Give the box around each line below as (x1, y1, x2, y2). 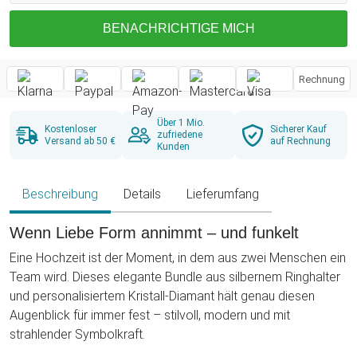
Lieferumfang (186, 186, 259, 202)
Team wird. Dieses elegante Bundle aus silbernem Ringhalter (10, 269, 340, 285)
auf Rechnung (269, 135, 331, 147)
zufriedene (157, 129, 203, 141)
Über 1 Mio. (157, 117, 206, 129)
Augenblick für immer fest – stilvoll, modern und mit (10, 308, 290, 324)
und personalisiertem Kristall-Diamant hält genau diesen (10, 288, 315, 304)
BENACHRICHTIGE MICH (102, 22, 255, 36)
